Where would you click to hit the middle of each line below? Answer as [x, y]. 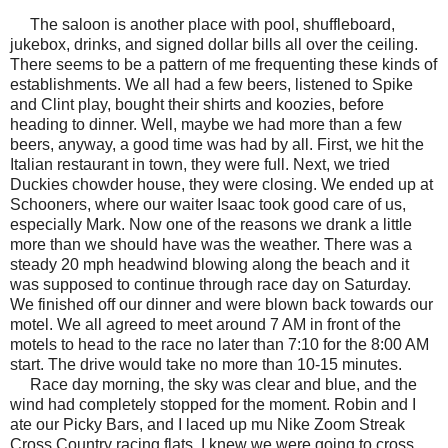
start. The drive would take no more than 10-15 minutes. [208, 364]
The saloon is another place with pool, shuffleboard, [212, 24]
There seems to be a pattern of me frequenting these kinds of [223, 64]
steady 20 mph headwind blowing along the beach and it [209, 264]
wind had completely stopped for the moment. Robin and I [213, 404]
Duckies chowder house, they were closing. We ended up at [221, 184]
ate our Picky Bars [74, 424]
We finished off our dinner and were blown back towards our [221, 304]
